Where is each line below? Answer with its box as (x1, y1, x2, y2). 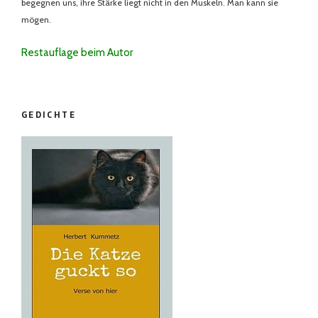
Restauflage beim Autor (21, 45, 133, 59)
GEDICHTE (21, 109, 76, 121)
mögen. (21, 14, 51, 26)
